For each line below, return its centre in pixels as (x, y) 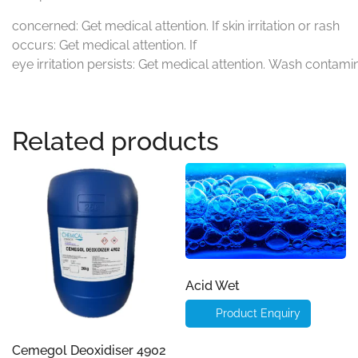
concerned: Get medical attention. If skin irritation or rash (176, 26)
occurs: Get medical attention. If (104, 46)
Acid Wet (213, 285)
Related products (115, 141)
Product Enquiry (259, 313)
